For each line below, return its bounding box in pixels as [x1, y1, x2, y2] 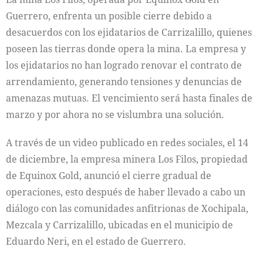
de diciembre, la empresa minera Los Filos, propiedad [6, 152, 248, 166]
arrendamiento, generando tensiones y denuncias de [6, 75, 242, 88]
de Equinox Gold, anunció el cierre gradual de [6, 168, 211, 182]
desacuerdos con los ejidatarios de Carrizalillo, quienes [6, 25, 252, 39]
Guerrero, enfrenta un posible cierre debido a [6, 9, 212, 22]
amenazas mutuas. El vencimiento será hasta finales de [6, 91, 252, 104]
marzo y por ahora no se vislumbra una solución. [6, 107, 224, 121]
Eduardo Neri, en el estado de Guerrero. [6, 234, 186, 248]
